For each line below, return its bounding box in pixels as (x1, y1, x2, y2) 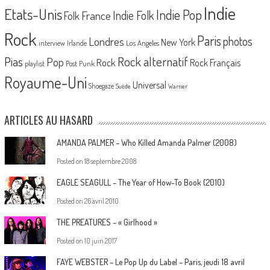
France (81, 7, 111, 23)
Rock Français (189, 56, 240, 69)
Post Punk (65, 58, 95, 68)
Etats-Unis (4, 4, 62, 24)
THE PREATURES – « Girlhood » (56, 216, 157, 227)
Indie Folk (112, 7, 154, 23)
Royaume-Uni (4, 72, 87, 92)
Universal (132, 78, 166, 91)
